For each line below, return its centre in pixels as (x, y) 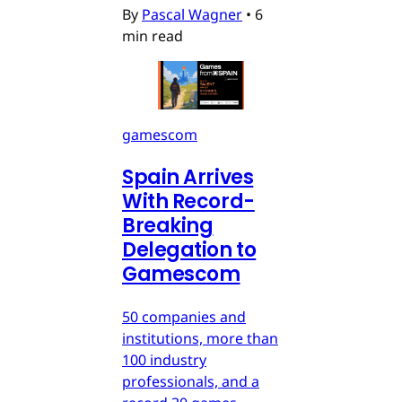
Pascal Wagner (192, 14)
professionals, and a (191, 381)
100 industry (164, 359)
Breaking (168, 225)
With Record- (188, 201)
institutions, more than (200, 338)
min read (153, 35)
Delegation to (189, 249)
